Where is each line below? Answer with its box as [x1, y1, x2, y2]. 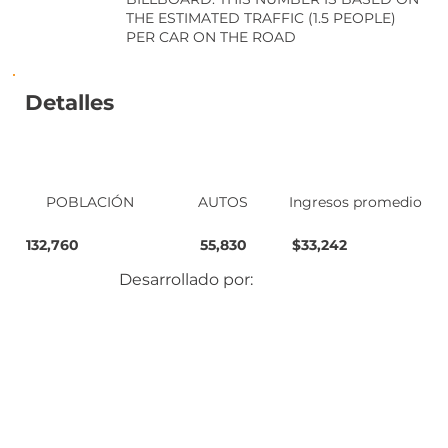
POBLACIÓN [46, 192, 135, 211]
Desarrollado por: [118, 269, 253, 289]
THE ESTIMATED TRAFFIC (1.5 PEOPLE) [125, 9, 396, 28]
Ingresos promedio [289, 192, 423, 211]
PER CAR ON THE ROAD [125, 28, 296, 47]
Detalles [25, 89, 115, 116]
